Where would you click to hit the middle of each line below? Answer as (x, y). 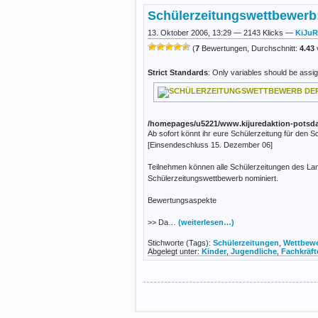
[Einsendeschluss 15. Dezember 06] (210, 144)
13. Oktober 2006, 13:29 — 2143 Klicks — (221, 32)
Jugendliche (254, 251)
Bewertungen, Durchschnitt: (250, 48)
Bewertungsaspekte (182, 200)
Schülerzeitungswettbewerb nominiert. (213, 178)
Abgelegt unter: (175, 251)
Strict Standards (178, 72)
